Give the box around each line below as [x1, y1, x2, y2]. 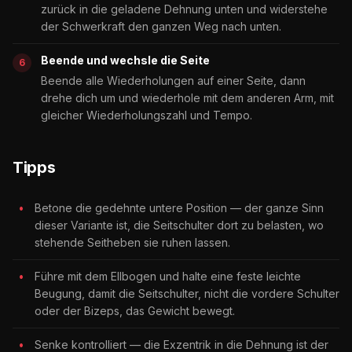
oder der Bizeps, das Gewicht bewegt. [35, 303, 235, 317]
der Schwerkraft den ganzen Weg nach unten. [41, 19, 281, 33]
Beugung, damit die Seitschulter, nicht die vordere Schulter [35, 286, 339, 300]
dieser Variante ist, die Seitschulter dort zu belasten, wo [35, 218, 324, 232]
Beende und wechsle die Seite [41, 53, 210, 67]
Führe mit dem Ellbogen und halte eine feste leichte [35, 269, 301, 283]
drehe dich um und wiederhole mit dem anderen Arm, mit [41, 90, 334, 104]
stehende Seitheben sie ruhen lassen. [35, 235, 230, 249]
